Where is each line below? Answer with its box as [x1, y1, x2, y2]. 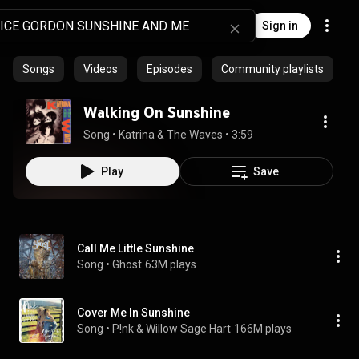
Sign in [262, 19, 298, 32]
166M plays [234, 322, 292, 335]
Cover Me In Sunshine [77, 306, 190, 319]
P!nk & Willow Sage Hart [112, 322, 231, 335]
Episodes [147, 63, 192, 75]
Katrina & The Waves [119, 128, 223, 141]
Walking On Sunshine [83, 103, 230, 122]
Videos [83, 63, 118, 75]
